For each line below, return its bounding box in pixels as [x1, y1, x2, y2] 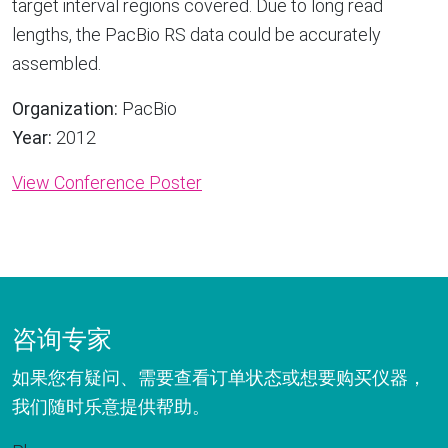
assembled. [12, 53, 101, 74]
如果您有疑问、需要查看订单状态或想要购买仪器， [12, 367, 426, 388]
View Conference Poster [12, 172, 202, 193]
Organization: [12, 98, 118, 119]
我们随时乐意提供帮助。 [12, 396, 210, 417]
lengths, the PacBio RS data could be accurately [12, 24, 381, 45]
